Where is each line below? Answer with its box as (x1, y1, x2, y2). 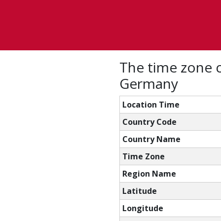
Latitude (122, 185, 157, 196)
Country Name (122, 134, 181, 145)
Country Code (122, 116, 177, 127)
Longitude (122, 203, 163, 214)
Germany (119, 74, 178, 93)
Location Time (122, 99, 180, 110)
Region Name (122, 168, 176, 179)
